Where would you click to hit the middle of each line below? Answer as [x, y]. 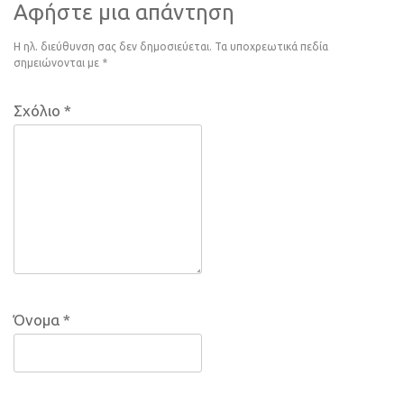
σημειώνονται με [58, 62]
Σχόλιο [39, 110]
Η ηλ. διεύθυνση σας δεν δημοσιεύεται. [113, 46]
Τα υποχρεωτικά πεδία [271, 46]
